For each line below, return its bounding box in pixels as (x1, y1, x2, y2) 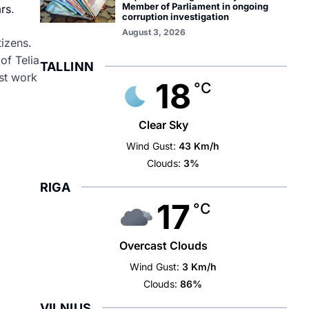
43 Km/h (179, 140, 220, 152)
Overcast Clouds (119, 239, 208, 252)
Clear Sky (138, 118, 188, 132)
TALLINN (39, 59, 94, 74)
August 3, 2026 (121, 27, 186, 37)
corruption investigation (121, 11, 229, 22)
